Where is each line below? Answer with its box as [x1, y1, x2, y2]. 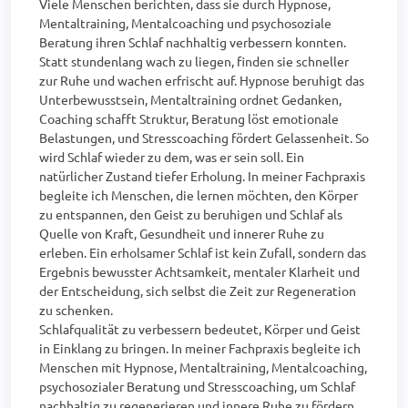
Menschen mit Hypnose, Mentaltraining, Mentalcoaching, [39, 359, 367, 375]
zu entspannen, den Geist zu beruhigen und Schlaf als [39, 206, 342, 222]
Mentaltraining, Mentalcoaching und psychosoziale [39, 15, 331, 31]
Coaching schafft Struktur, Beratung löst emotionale [39, 110, 339, 127]
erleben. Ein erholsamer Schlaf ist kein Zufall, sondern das [39, 244, 366, 260]
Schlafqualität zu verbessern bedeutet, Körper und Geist [39, 321, 361, 337]
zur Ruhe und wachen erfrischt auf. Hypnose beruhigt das [39, 72, 364, 88]
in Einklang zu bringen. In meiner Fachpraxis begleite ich [39, 340, 361, 356]
